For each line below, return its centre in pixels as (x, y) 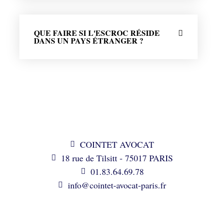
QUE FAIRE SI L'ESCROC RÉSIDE (97, 32)
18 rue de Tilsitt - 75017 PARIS (117, 158)
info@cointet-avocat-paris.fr (117, 185)
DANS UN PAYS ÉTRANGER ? (89, 40)
